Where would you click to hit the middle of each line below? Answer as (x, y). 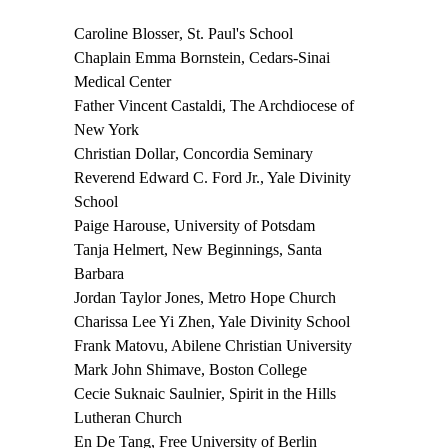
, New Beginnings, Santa (243, 249)
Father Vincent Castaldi (148, 105)
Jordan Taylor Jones (137, 297)
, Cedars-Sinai (285, 57)
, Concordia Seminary (244, 153)
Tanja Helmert (119, 249)
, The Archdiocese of (288, 105)
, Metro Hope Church (268, 297)
